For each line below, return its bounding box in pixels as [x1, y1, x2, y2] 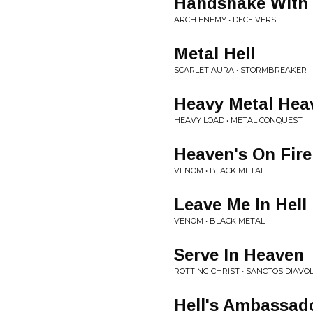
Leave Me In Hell [174, 195, 307, 214]
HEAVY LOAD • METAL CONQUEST [174, 115, 303, 125]
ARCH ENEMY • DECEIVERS [174, 15, 276, 24]
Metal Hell [174, 44, 255, 63]
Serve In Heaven [174, 245, 304, 264]
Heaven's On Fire [174, 145, 312, 163]
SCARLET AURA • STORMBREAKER [174, 65, 307, 75]
